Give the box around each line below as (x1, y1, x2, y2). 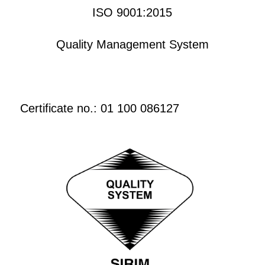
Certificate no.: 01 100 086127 (20, 102, 179, 115)
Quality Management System (56, 38, 209, 51)
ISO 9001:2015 (92, 6, 173, 20)
